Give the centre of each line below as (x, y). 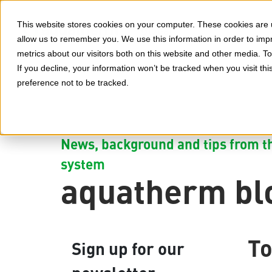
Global (156, 30)
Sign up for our (128, 248)
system (83, 164)
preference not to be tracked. (73, 83)
